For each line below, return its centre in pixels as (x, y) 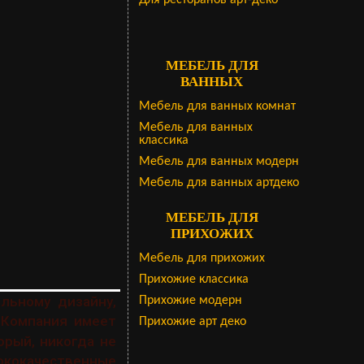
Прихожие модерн (190, 301)
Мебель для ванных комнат (217, 106)
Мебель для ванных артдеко (219, 183)
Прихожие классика (193, 279)
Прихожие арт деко (192, 322)
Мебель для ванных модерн (219, 162)
